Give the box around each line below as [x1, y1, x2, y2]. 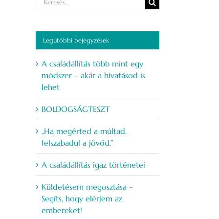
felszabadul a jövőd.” [42, 138, 113, 148]
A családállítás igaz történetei [42, 160, 145, 170]
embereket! [42, 205, 82, 216]
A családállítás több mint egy [42, 59, 143, 69]
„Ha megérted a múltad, [42, 126, 127, 136]
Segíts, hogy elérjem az [42, 194, 122, 204]
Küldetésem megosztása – [42, 182, 133, 192]
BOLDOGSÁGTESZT [42, 104, 110, 114]
